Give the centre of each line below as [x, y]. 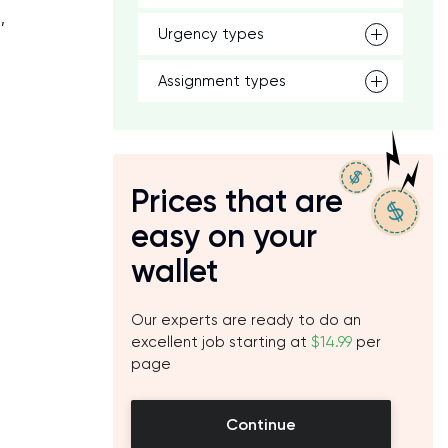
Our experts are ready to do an [246, 320]
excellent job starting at [221, 342]
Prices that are [237, 201]
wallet [174, 271]
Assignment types [222, 81]
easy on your [224, 236]
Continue [261, 424]
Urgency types [211, 34]
